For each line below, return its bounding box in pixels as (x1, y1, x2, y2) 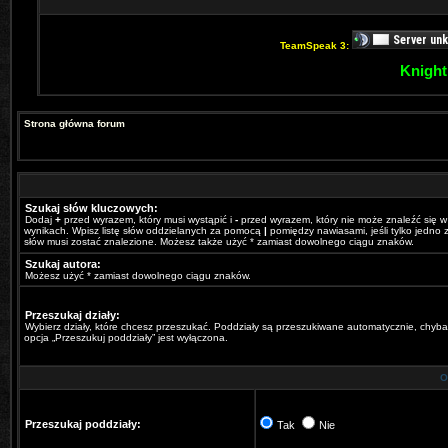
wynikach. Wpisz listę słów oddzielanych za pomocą (24, 225, 264, 236)
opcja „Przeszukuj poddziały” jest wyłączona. (24, 332, 228, 343)
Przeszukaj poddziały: (25, 418, 141, 430)
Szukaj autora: (25, 258, 101, 270)
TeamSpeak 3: (279, 40, 352, 51)
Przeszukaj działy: (25, 309, 120, 321)
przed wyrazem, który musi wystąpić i (61, 214, 235, 225)
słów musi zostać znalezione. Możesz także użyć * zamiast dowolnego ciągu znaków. (24, 236, 414, 247)
